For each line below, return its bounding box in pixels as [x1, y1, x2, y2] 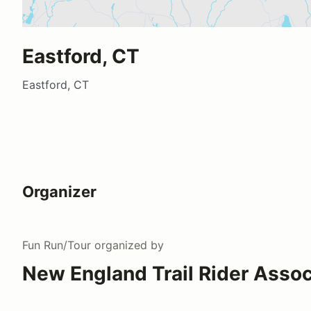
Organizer [22, 182, 96, 201]
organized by [91, 237, 164, 252]
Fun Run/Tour [22, 237, 91, 252]
